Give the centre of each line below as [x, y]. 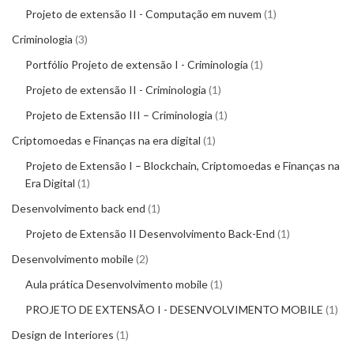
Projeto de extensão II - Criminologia [116, 90]
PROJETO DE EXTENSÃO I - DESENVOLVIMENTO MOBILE [174, 309]
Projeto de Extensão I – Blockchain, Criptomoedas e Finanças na [183, 166]
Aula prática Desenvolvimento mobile [117, 284]
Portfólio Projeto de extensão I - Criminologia [137, 64]
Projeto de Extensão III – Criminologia [119, 115]
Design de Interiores [63, 335]
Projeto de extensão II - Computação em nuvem [143, 14]
